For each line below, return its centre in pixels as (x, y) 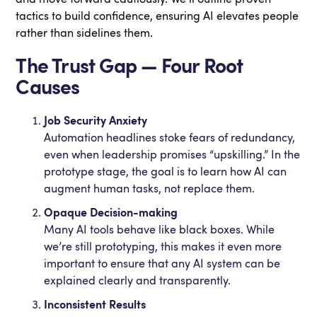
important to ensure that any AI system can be (162, 264)
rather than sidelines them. (85, 33)
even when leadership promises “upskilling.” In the (172, 155)
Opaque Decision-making (111, 213)
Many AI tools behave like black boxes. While (160, 230)
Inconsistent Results (95, 305)
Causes (48, 88)
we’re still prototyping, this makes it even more (163, 247)
